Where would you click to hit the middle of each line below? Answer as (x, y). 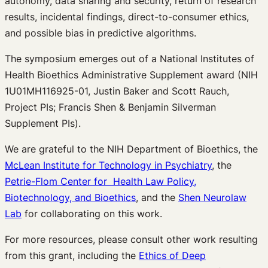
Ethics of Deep (172, 255)
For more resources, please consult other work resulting (131, 239)
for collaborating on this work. (92, 213)
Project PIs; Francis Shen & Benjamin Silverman (110, 107)
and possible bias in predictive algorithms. (100, 33)
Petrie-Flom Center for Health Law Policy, (100, 181)
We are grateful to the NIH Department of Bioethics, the (131, 149)
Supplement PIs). (43, 123)
